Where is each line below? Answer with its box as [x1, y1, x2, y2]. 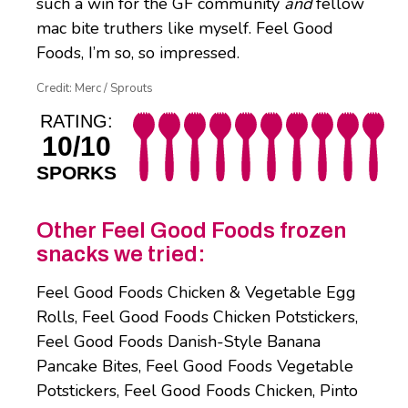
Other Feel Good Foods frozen [36, 219, 346, 243]
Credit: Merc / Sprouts [36, 80, 153, 97]
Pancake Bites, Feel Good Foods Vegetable [36, 355, 353, 378]
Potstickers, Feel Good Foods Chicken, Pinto [36, 380, 358, 403]
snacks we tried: [36, 242, 206, 267]
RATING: [40, 111, 113, 132]
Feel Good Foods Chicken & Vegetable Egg [36, 281, 356, 304]
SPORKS [36, 162, 117, 184]
